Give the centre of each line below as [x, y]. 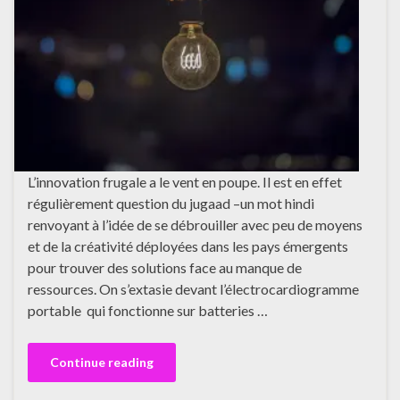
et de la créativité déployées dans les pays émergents [188, 246]
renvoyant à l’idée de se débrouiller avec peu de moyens [195, 224]
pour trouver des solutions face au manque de [165, 267]
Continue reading [102, 362]
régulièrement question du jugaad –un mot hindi [171, 203]
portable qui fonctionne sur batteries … [148, 310]
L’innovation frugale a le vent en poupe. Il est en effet [185, 181]
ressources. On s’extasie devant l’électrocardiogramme [193, 288]
